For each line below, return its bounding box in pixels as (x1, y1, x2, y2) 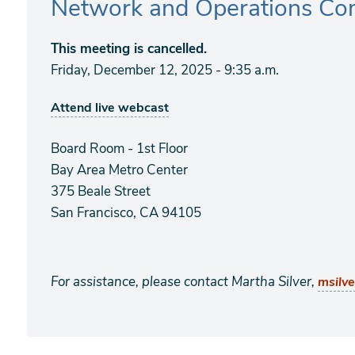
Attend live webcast (51, 99, 169, 116)
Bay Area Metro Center (51, 161, 188, 179)
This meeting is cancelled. (51, 40, 207, 58)
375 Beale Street (51, 182, 151, 200)
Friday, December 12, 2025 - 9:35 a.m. (51, 61, 279, 79)
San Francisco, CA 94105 (51, 204, 201, 222)
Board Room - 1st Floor (51, 139, 188, 158)
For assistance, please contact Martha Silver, (51, 273, 318, 291)
